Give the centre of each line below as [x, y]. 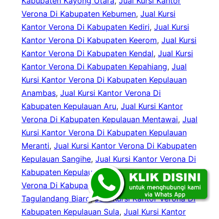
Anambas [39, 93]
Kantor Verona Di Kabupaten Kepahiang [94, 67]
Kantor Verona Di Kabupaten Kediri [86, 27]
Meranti [35, 146]
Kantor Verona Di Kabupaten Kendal [88, 54]
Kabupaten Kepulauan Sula [70, 212]
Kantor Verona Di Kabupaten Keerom [89, 40]
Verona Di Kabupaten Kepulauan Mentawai [100, 120]
